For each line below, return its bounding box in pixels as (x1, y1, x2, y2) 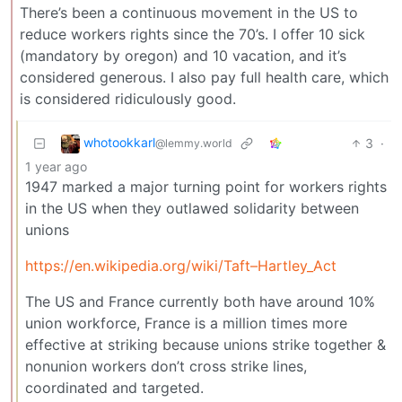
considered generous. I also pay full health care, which (20, 67, 389, 86)
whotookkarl (83, 134, 155, 150)
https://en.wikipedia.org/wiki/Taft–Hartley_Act (25, 256, 336, 275)
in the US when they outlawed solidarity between (25, 198, 359, 217)
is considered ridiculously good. (20, 89, 236, 108)
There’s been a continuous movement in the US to (20, 3, 358, 22)
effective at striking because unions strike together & (25, 335, 386, 354)
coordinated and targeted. (25, 378, 204, 397)
